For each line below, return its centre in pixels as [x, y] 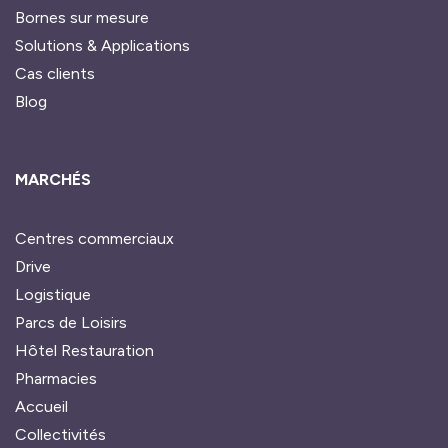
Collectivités [60, 435]
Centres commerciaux [94, 239]
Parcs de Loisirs [71, 323]
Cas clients [55, 74]
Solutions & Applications [102, 46]
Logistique [53, 295]
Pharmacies [56, 379]
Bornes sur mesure [82, 18]
